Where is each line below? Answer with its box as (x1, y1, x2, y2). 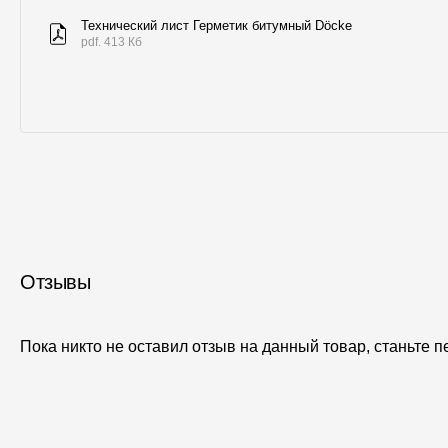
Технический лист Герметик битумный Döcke (81, 18, 352, 34)
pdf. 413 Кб (81, 35, 142, 50)
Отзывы (20, 270, 90, 293)
